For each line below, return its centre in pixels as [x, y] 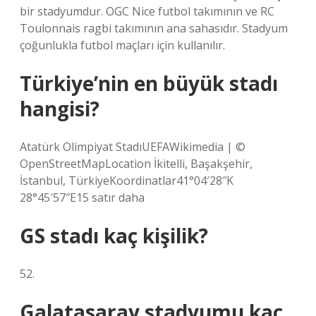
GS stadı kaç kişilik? [114, 236]
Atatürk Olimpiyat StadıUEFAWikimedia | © [133, 147]
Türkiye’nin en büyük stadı [149, 83]
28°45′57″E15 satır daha [82, 197]
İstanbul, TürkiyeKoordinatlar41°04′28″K [127, 181]
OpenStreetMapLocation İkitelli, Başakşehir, [136, 164]
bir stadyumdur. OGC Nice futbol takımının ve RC [147, 11]
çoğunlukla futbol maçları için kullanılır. [122, 45]
